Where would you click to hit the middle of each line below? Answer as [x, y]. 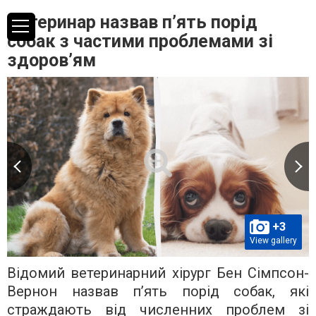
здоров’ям [51, 60]
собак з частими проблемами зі [140, 41]
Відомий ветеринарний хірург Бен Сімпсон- [158, 273]
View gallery [273, 240]
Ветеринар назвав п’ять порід [132, 22]
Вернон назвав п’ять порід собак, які [158, 291]
